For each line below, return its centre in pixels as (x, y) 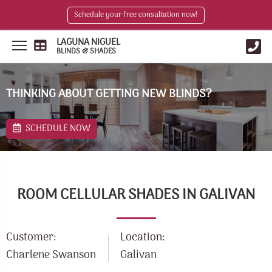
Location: (143, 238)
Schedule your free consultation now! (136, 15)
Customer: (31, 238)
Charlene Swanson (51, 255)
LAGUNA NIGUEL (88, 42)
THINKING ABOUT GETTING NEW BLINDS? (109, 94)
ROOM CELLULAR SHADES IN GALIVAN (136, 195)
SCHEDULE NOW (57, 129)
